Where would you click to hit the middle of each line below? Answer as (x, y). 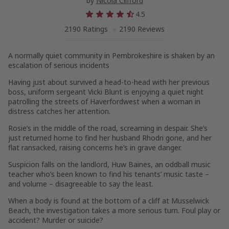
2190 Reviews (142, 29)
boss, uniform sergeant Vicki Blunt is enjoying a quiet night (106, 92)
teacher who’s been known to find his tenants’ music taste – (109, 174)
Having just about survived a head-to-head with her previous (109, 82)
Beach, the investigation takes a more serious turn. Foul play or (114, 210)
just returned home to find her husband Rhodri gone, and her (110, 138)
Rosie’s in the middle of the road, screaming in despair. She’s (108, 128)
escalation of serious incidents (59, 65)
